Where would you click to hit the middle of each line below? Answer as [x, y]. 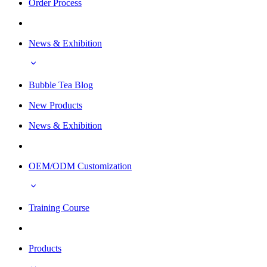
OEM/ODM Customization [80, 166]
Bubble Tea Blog [61, 85]
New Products [55, 105]
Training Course [59, 207]
